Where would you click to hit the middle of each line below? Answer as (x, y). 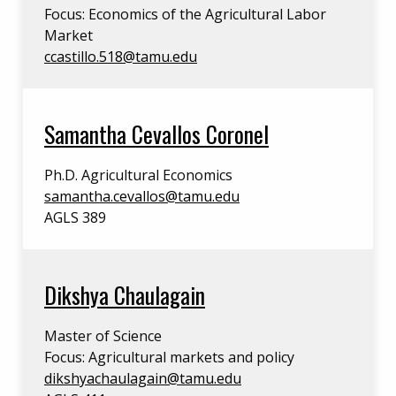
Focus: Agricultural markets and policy (169, 357)
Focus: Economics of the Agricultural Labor (185, 14)
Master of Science (103, 336)
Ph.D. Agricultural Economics (138, 175)
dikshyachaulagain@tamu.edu (143, 378)
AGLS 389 (75, 217)
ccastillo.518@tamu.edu (121, 57)
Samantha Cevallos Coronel (156, 133)
